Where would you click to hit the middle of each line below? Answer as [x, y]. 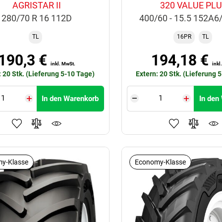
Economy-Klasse [160, 162]
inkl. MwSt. [63, 63]
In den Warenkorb [70, 98]
